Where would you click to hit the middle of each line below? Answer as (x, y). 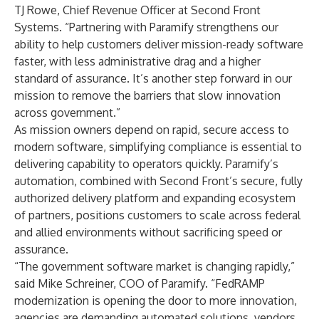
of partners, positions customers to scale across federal (157, 215)
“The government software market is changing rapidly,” (155, 266)
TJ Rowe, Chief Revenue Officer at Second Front (137, 10)
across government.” (67, 113)
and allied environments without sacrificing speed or (148, 232)
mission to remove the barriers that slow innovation (147, 95)
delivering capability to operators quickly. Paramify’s (146, 164)
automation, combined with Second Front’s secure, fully (158, 181)
